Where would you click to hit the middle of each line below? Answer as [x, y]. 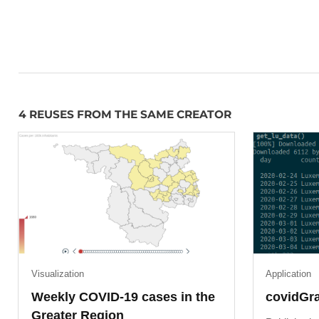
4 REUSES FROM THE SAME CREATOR [125, 115]
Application [289, 273]
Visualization [57, 273]
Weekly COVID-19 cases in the [123, 297]
